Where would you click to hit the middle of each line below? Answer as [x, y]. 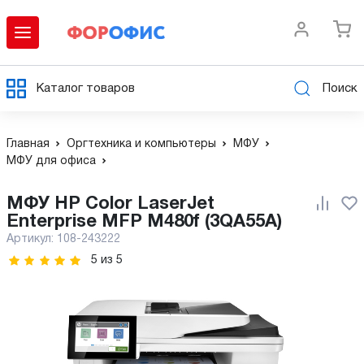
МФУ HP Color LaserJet [15, 204]
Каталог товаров [86, 88]
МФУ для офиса [51, 161]
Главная [28, 144]
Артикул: [32, 239]
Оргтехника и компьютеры [141, 144]
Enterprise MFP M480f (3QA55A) [144, 222]
